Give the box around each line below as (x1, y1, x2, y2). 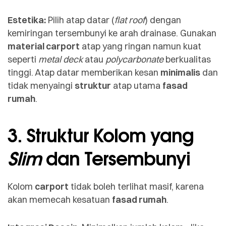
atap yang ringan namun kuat (80, 40, 201, 52)
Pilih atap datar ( (46, 14, 115, 26)
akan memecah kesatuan (8, 193, 112, 205)
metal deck (38, 53, 83, 66)
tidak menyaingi (8, 80, 75, 92)
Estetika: (8, 14, 46, 26)
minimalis (160, 67, 200, 79)
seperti (8, 53, 38, 66)
